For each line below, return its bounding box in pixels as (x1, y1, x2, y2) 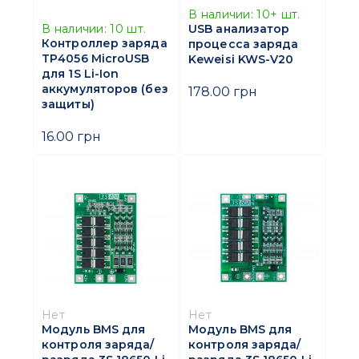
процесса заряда (188, 37, 299, 52)
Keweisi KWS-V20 (188, 52, 294, 67)
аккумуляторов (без (42, 82, 168, 97)
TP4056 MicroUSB (42, 51, 150, 67)
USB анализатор (188, 22, 290, 37)
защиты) (42, 97, 95, 112)
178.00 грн (188, 83, 257, 100)
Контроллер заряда (42, 36, 167, 51)
